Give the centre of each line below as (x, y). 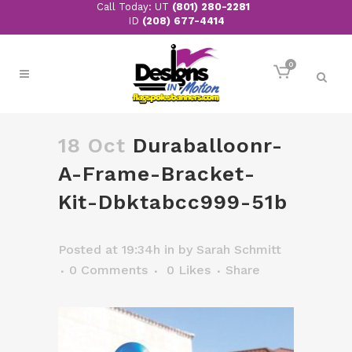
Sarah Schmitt (239, 249)
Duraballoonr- (204, 145)
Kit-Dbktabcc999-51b (173, 202)
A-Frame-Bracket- (157, 174)
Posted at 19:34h (109, 249)
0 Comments (108, 270)
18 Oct (92, 145)
